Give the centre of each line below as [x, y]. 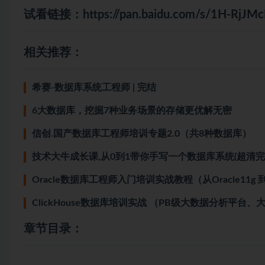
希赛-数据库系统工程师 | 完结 [94, 87]
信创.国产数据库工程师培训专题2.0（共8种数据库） [142, 133]
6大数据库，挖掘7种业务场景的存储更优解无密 [132, 110]
